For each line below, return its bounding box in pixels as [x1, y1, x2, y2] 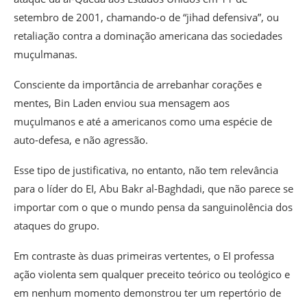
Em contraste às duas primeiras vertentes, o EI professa [14, 248, 274, 262]
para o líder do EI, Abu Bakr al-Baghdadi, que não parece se [14, 181, 293, 195]
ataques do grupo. [14, 218, 99, 232]
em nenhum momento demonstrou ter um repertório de [14, 285, 281, 299]
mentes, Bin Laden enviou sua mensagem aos [14, 95, 230, 110]
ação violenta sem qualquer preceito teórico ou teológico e [14, 267, 290, 281]
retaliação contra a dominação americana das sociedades [14, 28, 282, 42]
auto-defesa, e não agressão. [14, 132, 148, 147]
